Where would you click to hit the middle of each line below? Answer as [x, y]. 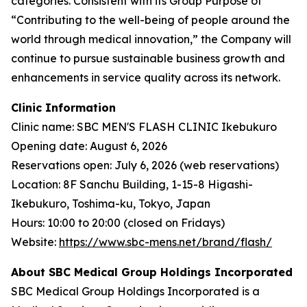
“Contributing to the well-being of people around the [150, 20]
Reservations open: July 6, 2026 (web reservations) [145, 165]
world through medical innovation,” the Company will [151, 39]
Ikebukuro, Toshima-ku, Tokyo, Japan [111, 203]
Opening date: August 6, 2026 [89, 146]
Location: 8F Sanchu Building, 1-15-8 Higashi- [132, 184]
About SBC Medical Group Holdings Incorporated [152, 272]
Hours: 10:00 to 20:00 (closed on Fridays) [118, 222]
